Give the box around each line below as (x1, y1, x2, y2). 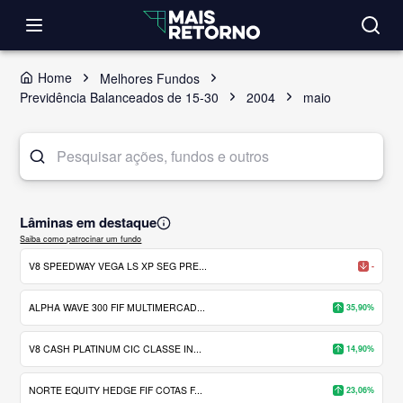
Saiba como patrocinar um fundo (20, 232, 142, 245)
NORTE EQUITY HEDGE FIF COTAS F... (29, 382, 203, 397)
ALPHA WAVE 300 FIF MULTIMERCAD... (29, 300, 206, 314)
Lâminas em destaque (20, 212, 157, 232)
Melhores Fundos (100, 68, 201, 87)
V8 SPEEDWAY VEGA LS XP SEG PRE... (29, 258, 208, 273)
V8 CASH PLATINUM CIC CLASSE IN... (29, 341, 202, 355)
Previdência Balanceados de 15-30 (20, 87, 219, 106)
